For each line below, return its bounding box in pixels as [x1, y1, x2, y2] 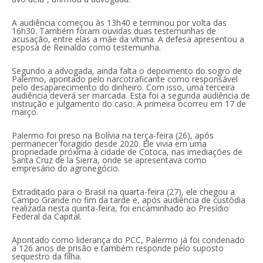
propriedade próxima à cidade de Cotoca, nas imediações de [12, 146, 242, 157]
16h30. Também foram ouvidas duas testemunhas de [12, 25, 216, 36]
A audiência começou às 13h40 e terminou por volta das [12, 16, 227, 28]
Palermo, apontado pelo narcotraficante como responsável [12, 73, 238, 85]
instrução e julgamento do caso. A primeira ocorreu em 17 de [12, 97, 246, 109]
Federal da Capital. [12, 210, 82, 222]
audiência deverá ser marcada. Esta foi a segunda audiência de [12, 89, 250, 101]
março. [12, 106, 38, 117]
